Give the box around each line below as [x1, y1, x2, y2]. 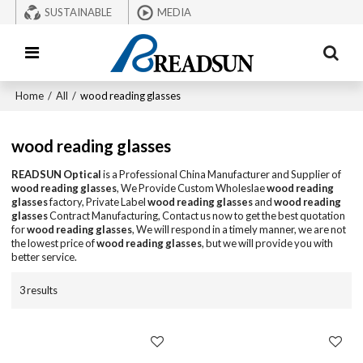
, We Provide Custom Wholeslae [117, 181, 267, 195]
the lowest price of [11, 237, 97, 250]
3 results [19, 283, 58, 297]
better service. [11, 250, 78, 264]
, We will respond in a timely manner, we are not [132, 223, 347, 237]
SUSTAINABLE [45, 6, 113, 19]
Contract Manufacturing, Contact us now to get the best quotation [48, 209, 346, 223]
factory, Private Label [48, 195, 148, 209]
